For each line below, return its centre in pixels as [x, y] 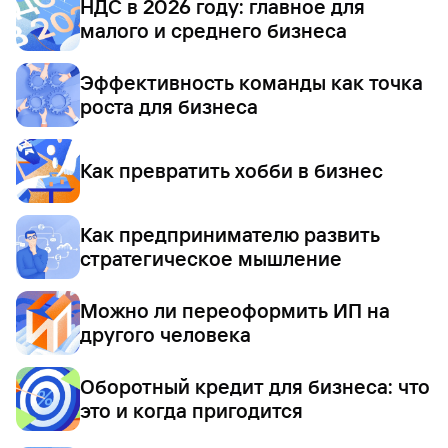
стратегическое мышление [211, 258]
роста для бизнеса [169, 106]
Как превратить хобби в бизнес [231, 170]
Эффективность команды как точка [251, 82]
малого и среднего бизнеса [213, 30]
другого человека [165, 334]
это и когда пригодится [191, 410]
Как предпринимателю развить [230, 234]
